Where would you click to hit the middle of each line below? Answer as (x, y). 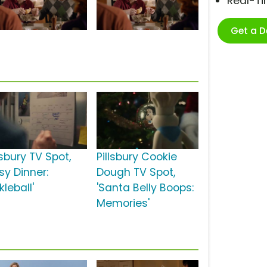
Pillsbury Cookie (136, 157)
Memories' (123, 204)
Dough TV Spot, (136, 173)
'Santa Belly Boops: (145, 188)
